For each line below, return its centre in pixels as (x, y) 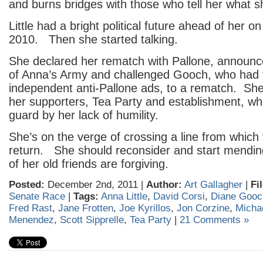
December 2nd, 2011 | (95, 185)
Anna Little (124, 196)
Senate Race (37, 196)
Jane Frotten (86, 208)
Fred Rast (31, 208)
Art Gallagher (213, 185)
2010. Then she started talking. (95, 39)
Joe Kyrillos (145, 208)
